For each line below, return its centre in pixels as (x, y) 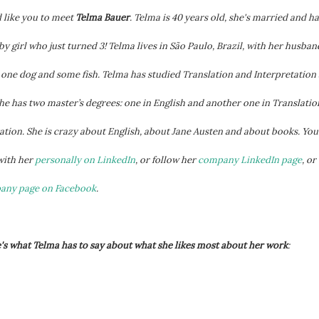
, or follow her (167, 160)
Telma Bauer (103, 17)
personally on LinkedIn (85, 160)
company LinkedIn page (250, 160)
